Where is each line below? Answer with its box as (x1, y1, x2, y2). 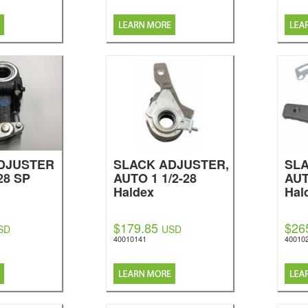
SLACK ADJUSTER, (113, 155, 230, 173)
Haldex (113, 183, 155, 201)
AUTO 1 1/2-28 (113, 169, 197, 187)
